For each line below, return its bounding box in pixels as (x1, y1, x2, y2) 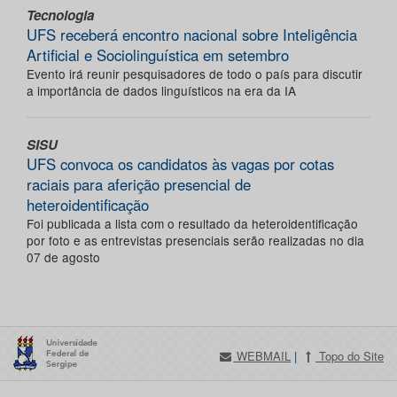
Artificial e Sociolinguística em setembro (27, 44, 289, 66)
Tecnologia (27, 5, 94, 26)
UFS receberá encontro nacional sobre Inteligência (27, 24, 357, 46)
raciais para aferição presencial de (27, 174, 251, 196)
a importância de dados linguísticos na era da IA (27, 82, 296, 100)
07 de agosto (27, 248, 100, 267)
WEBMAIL (233, 347, 292, 365)
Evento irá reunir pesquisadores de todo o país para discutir (27, 65, 362, 83)
